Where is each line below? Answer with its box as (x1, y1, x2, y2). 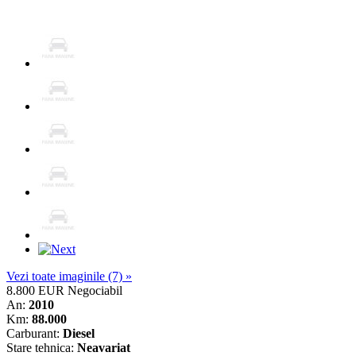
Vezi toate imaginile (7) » (6, 269, 132, 283)
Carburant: (6, 326, 63, 340)
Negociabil (68, 283, 122, 297)
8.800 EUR (6, 283, 64, 297)
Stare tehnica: (6, 340, 77, 354)
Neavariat (77, 340, 130, 354)
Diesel (63, 326, 95, 340)
